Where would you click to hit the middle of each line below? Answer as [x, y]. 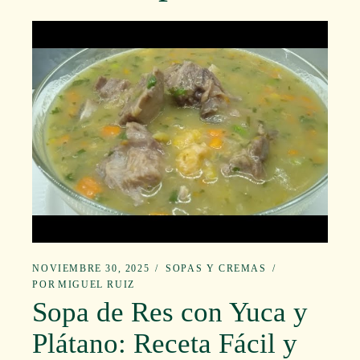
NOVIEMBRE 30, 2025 [91, 268]
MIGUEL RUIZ [96, 284]
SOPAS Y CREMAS [216, 268]
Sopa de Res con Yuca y [170, 312]
